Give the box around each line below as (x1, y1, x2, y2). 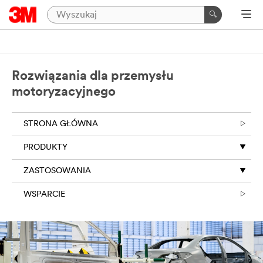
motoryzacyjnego (12, 86, 116, 99)
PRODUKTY (23, 143, 68, 152)
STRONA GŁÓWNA (23, 120, 98, 129)
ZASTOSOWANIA (23, 167, 91, 176)
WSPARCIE (23, 190, 65, 199)
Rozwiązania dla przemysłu (12, 70, 174, 83)
